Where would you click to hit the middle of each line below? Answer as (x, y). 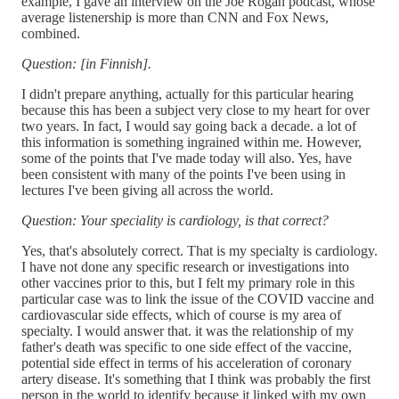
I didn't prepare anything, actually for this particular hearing (187, 94)
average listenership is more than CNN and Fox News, (175, 17)
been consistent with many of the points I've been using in (183, 174)
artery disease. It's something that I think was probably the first (196, 379)
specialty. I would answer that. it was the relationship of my (187, 330)
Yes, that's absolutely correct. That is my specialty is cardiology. (199, 250)
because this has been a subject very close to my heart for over (195, 110)
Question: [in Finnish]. (86, 63)
